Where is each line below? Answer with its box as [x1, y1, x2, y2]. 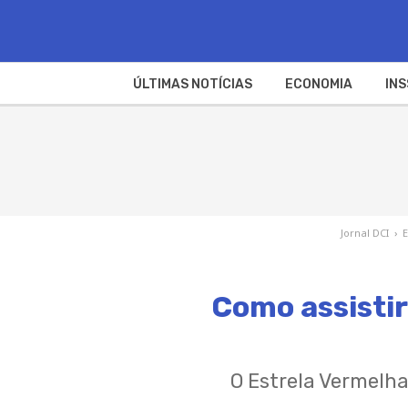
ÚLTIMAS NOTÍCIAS [132, 76, 252, 92]
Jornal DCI [341, 225, 390, 240]
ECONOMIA [284, 76, 352, 92]
